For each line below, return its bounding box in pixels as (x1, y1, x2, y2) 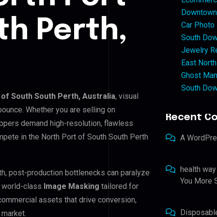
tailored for (99, 181, 139, 191)
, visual (115, 91, 139, 101)
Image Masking (44, 181, 99, 191)
